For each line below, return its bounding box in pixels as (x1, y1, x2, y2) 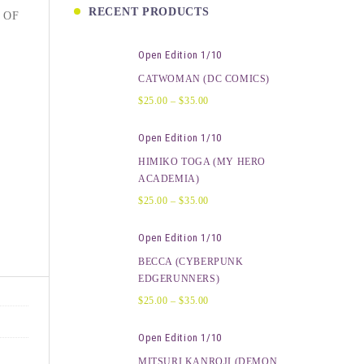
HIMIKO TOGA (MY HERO (138, 156, 266, 168)
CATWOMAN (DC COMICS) (138, 73, 270, 85)
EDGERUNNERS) (138, 273, 220, 285)
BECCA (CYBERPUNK (138, 256, 244, 268)
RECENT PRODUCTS (89, 5, 210, 18)
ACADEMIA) (138, 173, 200, 185)
